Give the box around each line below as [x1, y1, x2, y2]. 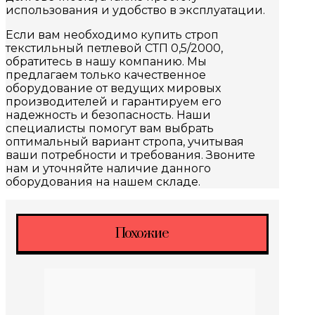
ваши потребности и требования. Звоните [6, 148, 255, 162]
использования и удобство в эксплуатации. [6, 4, 265, 18]
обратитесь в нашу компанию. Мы [6, 55, 207, 69]
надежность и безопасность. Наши [6, 108, 211, 122]
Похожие [115, 225, 169, 243]
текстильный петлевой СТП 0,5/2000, [6, 41, 223, 56]
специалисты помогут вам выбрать [6, 122, 214, 136]
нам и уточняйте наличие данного [6, 162, 211, 176]
